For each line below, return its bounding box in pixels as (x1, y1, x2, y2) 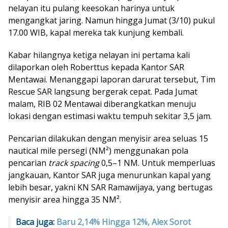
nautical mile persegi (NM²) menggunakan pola (8, 145, 188, 156)
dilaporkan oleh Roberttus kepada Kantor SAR (8, 61, 184, 73)
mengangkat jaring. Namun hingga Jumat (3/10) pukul (8, 14, 215, 26)
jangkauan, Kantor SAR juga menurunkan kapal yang (8, 169, 211, 181)
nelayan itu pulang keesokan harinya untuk (8, 2, 175, 14)
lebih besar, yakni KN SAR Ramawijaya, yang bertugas (8, 181, 213, 193)
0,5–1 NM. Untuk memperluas (99, 157, 215, 168)
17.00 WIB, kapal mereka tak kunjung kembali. (8, 26, 184, 38)
